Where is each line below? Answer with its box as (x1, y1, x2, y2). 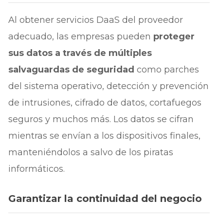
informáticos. (8, 163, 65, 175)
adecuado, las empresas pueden (8, 31, 154, 42)
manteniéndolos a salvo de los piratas (8, 147, 174, 158)
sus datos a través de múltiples (8, 48, 152, 59)
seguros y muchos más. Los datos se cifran (8, 114, 194, 125)
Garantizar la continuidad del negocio (8, 193, 202, 205)
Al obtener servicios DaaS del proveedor (8, 15, 183, 26)
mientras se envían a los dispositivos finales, (8, 130, 201, 142)
